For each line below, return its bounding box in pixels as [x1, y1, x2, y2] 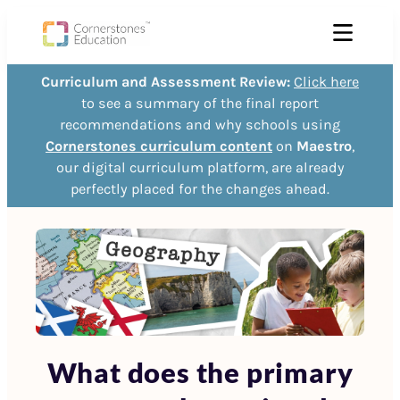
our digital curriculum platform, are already [55, 159, 345, 176]
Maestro [296, 137, 352, 154]
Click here [294, 73, 359, 90]
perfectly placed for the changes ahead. [71, 180, 329, 197]
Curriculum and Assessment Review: [41, 73, 290, 90]
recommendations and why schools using [60, 116, 340, 133]
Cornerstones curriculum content [46, 137, 272, 154]
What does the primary [46, 354, 354, 389]
